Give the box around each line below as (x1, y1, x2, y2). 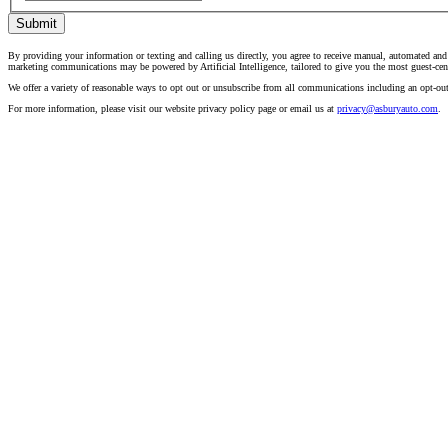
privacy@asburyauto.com (337, 103, 438, 115)
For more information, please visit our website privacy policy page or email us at (8, 103, 337, 115)
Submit (16, 16, 57, 32)
